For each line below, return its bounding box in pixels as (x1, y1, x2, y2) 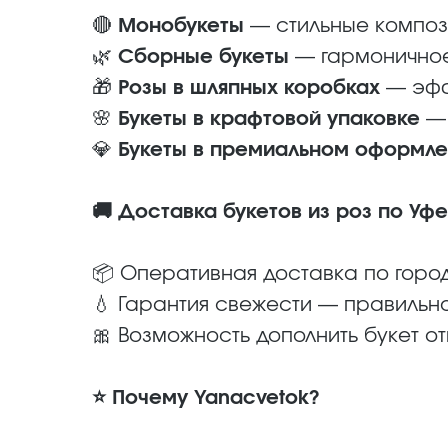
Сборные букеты (118, 47, 289, 67)
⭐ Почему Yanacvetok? (92, 388, 319, 408)
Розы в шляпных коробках (118, 78, 380, 98)
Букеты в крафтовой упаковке (118, 109, 420, 129)
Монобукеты (118, 16, 244, 36)
